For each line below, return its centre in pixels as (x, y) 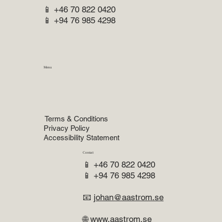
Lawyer (55, 101)
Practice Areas (66, 87)
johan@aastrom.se (129, 197)
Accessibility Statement (82, 138)
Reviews (57, 108)
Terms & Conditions (77, 119)
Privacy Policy (67, 128)
